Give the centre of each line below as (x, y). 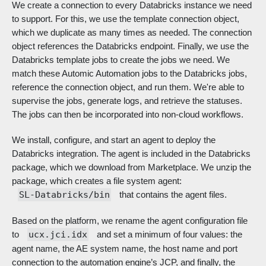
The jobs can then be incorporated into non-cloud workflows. (128, 115)
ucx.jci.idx (58, 235)
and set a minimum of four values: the (168, 235)
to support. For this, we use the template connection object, (126, 19)
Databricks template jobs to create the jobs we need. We (121, 60)
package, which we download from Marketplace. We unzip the (132, 167)
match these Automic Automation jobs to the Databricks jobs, (129, 74)
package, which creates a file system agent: (97, 181)
